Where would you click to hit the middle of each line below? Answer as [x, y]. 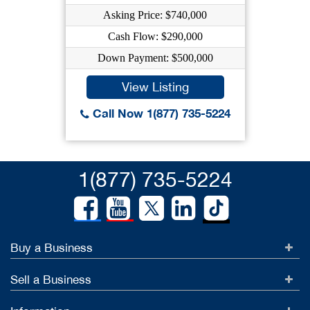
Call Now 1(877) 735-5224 [159, 113]
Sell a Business [51, 280]
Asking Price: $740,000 [155, 15]
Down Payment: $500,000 [155, 58]
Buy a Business [52, 248]
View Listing [155, 87]
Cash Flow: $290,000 [155, 36]
